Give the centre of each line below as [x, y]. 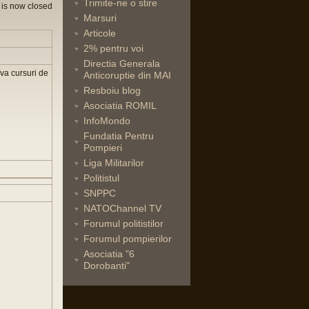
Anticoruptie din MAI [127, 75]
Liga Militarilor [114, 163]
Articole [100, 33]
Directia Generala [122, 63]
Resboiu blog [112, 90]
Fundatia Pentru [119, 136]
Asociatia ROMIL [120, 106]
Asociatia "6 [109, 254]
